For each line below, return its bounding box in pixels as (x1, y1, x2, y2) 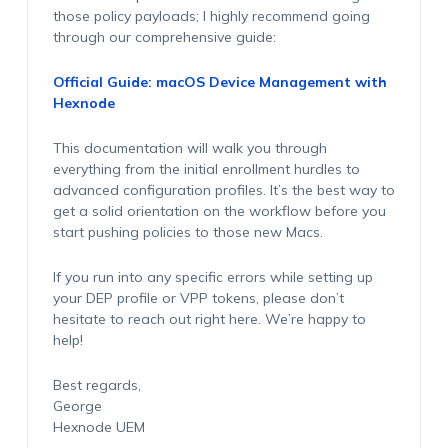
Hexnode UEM (52, 418, 145, 436)
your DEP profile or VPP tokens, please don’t (52, 289, 344, 307)
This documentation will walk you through (52, 139, 327, 157)
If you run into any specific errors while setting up (52, 268, 373, 286)
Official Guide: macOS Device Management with (52, 73, 387, 91)
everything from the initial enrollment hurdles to (52, 160, 360, 178)
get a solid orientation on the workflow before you (52, 202, 386, 220)
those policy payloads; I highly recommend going (52, 7, 370, 25)
